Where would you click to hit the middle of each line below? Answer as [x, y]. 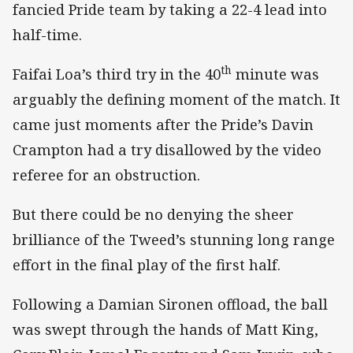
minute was [275, 74]
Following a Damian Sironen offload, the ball [170, 305]
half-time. [47, 34]
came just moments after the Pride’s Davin [163, 124]
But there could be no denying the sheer [153, 214]
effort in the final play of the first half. [147, 264]
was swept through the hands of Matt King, [165, 330]
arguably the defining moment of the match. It [176, 99]
